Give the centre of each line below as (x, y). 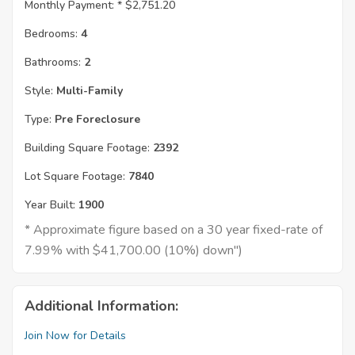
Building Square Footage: (87, 148)
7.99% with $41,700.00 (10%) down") (134, 251)
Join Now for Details (75, 336)
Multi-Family (88, 91)
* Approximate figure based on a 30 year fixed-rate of (174, 230)
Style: (39, 91)
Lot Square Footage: (75, 177)
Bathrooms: (53, 63)
